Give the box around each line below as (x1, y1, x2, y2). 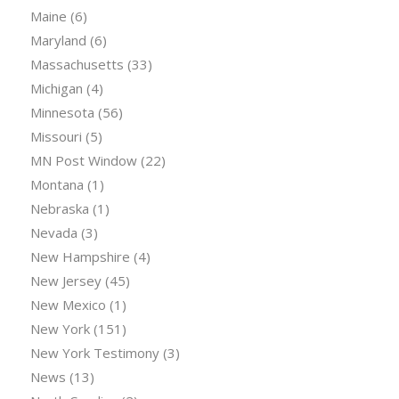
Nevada (29, 224, 77, 242)
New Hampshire (29, 248, 130, 266)
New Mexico (29, 296, 106, 314)
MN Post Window (29, 151, 137, 170)
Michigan (29, 79, 83, 98)
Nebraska (29, 199, 89, 218)
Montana (29, 175, 84, 194)
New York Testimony (29, 344, 159, 362)
